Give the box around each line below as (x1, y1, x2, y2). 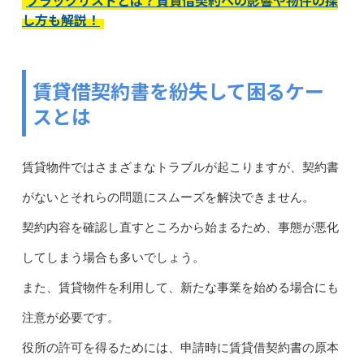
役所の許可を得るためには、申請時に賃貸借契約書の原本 (21, 340, 339, 354)
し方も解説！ (21, 9, 100, 29)
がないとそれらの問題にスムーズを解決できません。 (21, 190, 314, 204)
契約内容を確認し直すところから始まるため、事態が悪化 (21, 220, 339, 234)
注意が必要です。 (21, 310, 119, 324)
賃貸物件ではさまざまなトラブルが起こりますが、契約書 (21, 160, 339, 174)
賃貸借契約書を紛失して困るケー (32, 76, 324, 105)
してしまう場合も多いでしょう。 (21, 250, 205, 264)
